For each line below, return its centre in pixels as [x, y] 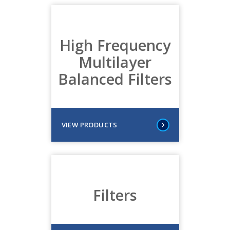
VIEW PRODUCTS [89, 124]
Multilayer [115, 62]
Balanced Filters [115, 79]
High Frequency [115, 45]
